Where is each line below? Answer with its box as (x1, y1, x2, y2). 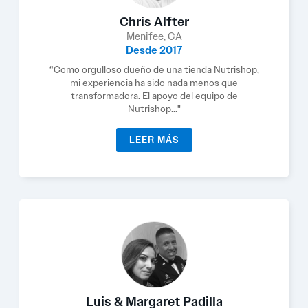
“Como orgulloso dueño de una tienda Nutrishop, (49, 63, 259, 76)
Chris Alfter (119, 14, 189, 30)
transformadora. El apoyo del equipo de (70, 89, 238, 102)
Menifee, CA (126, 30, 182, 43)
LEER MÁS (129, 134, 179, 146)
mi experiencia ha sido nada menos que (70, 76, 238, 89)
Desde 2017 (126, 43, 182, 57)
